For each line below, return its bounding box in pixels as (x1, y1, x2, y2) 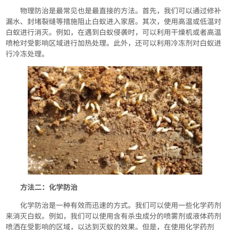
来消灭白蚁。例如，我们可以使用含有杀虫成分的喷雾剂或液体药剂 (6, 210, 222, 221)
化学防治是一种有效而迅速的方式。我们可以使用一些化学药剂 (20, 200, 222, 210)
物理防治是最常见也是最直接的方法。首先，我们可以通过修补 (20, 5, 222, 16)
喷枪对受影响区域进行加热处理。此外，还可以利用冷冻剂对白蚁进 (6, 37, 222, 48)
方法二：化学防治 (20, 182, 78, 193)
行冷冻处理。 (6, 48, 49, 59)
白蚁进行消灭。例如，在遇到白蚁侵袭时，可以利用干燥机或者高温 (6, 27, 222, 37)
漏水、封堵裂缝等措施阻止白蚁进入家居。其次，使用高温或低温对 (6, 16, 222, 27)
